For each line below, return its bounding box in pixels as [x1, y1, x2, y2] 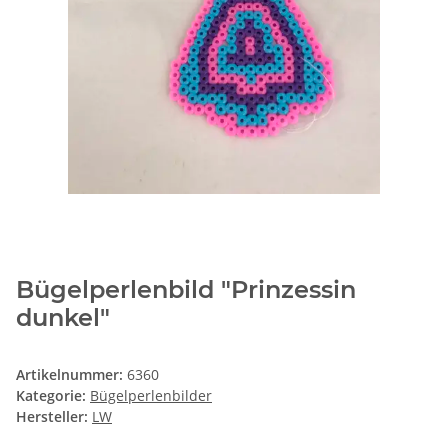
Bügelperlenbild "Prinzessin [16, 275, 356, 305]
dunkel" [16, 303, 110, 333]
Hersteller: [16, 407, 88, 427]
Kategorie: [16, 386, 90, 406]
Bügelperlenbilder [90, 386, 212, 406]
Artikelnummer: [16, 365, 127, 385]
